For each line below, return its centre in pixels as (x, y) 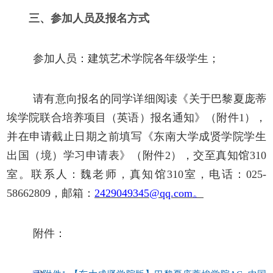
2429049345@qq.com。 (149, 193)
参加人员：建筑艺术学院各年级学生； (126, 58)
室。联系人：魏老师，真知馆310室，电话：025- (136, 174)
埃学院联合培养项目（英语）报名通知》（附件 (123, 117)
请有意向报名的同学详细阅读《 (111, 98)
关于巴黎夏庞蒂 (227, 98)
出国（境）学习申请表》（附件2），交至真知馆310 (136, 155)
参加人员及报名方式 (100, 18)
